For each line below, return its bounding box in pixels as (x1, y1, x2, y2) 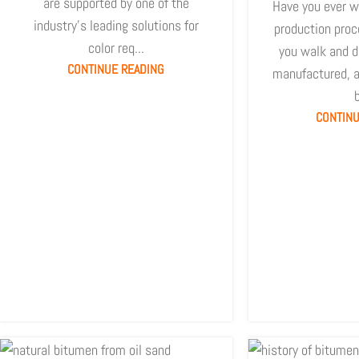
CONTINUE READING (67, 60, 165, 78)
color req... (87, 38, 144, 57)
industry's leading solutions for (33, 15, 199, 34)
